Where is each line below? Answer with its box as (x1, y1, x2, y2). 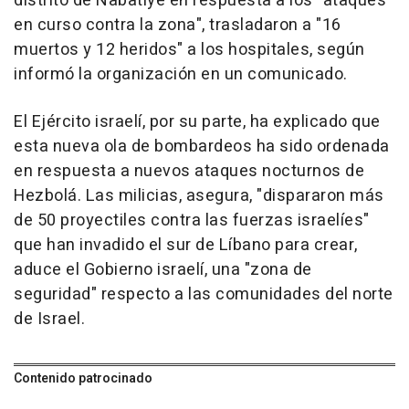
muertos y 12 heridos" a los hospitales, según (14, 37, 365, 62)
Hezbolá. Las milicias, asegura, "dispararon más (14, 183, 384, 208)
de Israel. (14, 306, 85, 331)
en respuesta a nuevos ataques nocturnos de (14, 158, 364, 184)
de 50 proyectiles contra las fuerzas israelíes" (14, 207, 370, 233)
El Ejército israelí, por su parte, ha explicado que (14, 109, 381, 134)
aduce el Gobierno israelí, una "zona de (14, 257, 312, 282)
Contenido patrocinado (14, 368, 152, 388)
